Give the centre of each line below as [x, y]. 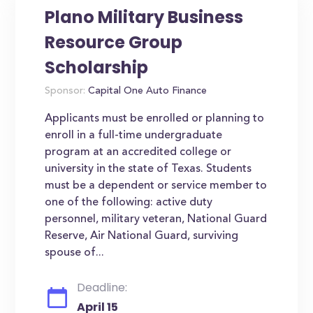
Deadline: [102, 287]
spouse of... [75, 253]
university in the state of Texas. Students [148, 169]
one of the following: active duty [129, 203]
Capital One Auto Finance [146, 92]
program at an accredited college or [138, 152]
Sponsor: [65, 92]
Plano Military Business [144, 17]
